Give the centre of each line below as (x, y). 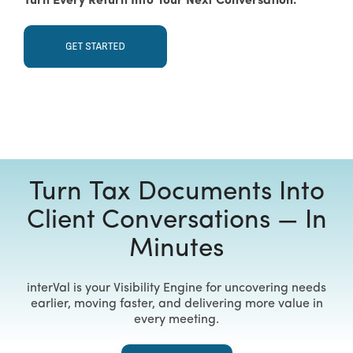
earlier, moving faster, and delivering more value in (176, 304)
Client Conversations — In (176, 221)
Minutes (176, 249)
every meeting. (176, 320)
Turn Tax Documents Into (176, 192)
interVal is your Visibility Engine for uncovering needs (176, 288)
